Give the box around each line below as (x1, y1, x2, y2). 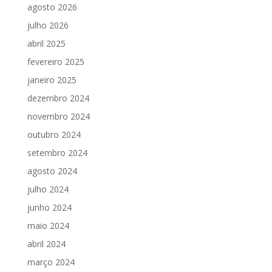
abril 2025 (27, 37, 66, 49)
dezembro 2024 (27, 92, 89, 104)
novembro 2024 (27, 110, 90, 122)
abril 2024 (27, 237, 66, 250)
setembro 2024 (27, 146, 87, 158)
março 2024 (27, 256, 75, 268)
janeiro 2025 (27, 73, 76, 86)
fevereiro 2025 (27, 55, 84, 67)
